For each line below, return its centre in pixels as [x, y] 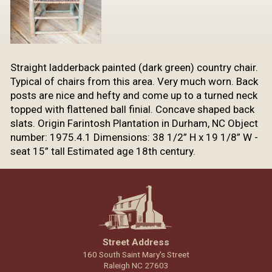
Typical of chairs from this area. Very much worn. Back [134, 81]
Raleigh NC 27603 [136, 265]
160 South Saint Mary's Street [136, 254]
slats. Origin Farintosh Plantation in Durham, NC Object [134, 123]
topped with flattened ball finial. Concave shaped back [132, 109]
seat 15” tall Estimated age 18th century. [103, 151]
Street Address [136, 243]
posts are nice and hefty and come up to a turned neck [134, 95]
